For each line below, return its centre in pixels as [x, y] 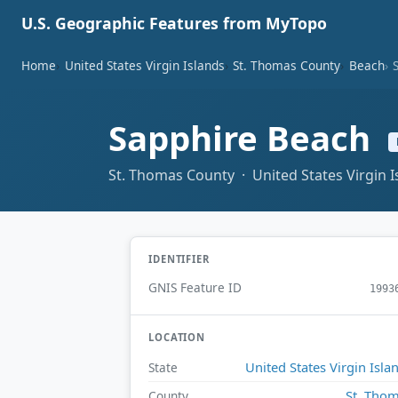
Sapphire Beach [244, 138]
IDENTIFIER [179, 259]
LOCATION [177, 338]
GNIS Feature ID [195, 288]
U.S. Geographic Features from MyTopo [174, 23]
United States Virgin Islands [144, 65]
